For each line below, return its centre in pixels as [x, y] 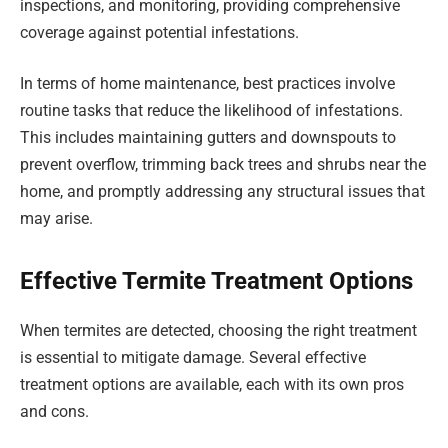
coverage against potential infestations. [159, 32]
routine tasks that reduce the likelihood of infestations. [211, 111]
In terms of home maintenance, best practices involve [207, 84]
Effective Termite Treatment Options [216, 281]
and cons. [54, 412]
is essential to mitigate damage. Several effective [193, 358]
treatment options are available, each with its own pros [212, 385]
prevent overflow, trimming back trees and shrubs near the [223, 165]
